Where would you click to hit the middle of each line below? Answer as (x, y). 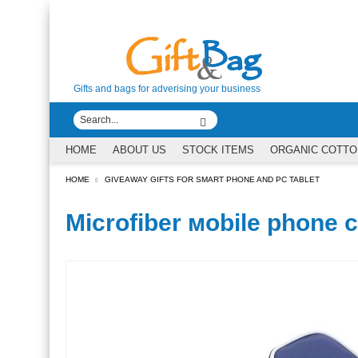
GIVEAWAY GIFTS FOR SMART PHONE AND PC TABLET (212, 179)
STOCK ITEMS (218, 150)
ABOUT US (139, 150)
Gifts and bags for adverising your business (167, 89)
